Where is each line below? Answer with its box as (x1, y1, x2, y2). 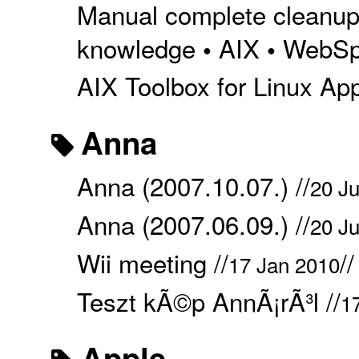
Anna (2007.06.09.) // (76, 205, 310, 242)
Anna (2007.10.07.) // (76, 167, 310, 204)
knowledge (76, 29, 196, 66)
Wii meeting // (76, 244, 228, 281)
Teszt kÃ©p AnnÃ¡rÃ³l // (76, 283, 341, 320)
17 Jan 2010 (228, 249, 340, 280)
